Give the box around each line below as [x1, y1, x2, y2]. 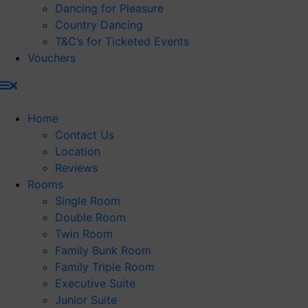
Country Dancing [55, 18, 143, 32]
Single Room [55, 194, 120, 208]
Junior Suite [55, 293, 117, 307]
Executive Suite [55, 276, 135, 290]
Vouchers [27, 51, 76, 65]
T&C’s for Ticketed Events [55, 34, 189, 48]
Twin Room [55, 227, 113, 241]
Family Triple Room [55, 260, 155, 274]
